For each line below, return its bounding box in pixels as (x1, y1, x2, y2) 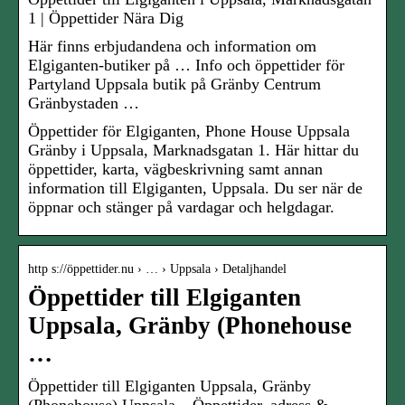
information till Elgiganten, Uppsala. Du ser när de (28, 179, 363, 198)
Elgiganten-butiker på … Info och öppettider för (28, 56, 344, 75)
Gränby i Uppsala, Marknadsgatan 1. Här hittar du (28, 141, 359, 160)
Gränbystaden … (28, 94, 139, 113)
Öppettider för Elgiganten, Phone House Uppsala (28, 122, 350, 141)
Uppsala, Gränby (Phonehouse (28, 312, 352, 340)
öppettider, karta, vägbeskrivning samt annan (28, 160, 323, 179)
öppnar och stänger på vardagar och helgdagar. (28, 198, 334, 217)
